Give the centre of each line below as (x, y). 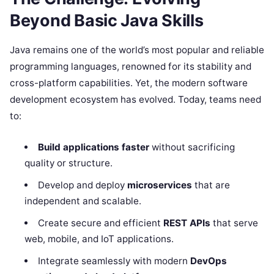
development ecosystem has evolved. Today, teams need (135, 99)
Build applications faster (93, 147)
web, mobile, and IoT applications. (99, 239)
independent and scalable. (83, 201)
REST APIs (187, 223)
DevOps (208, 261)
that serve (234, 223)
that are (211, 185)
